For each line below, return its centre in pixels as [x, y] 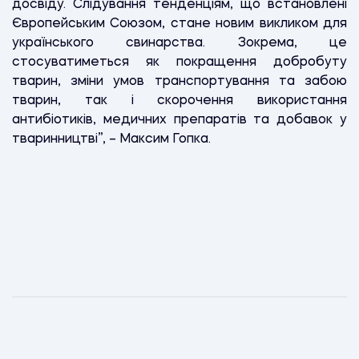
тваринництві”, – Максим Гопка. [113, 139]
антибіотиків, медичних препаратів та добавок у [179, 120]
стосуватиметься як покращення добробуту [179, 62]
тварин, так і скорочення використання [179, 101]
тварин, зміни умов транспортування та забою [179, 81]
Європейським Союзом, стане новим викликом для [179, 24]
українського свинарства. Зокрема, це [179, 43]
